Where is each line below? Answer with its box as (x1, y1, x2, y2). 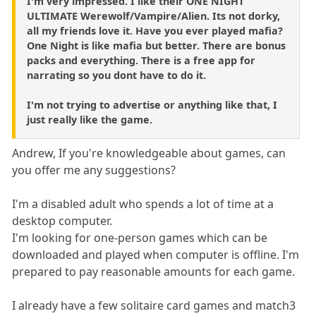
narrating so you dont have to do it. (27, 68, 206, 82)
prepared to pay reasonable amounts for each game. (12, 263, 296, 279)
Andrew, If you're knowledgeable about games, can (12, 145, 286, 161)
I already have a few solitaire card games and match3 (12, 297, 296, 313)
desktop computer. (12, 212, 113, 229)
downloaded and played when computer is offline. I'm (12, 246, 300, 262)
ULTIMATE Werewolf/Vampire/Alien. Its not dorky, (27, 8, 280, 23)
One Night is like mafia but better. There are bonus (27, 38, 286, 52)
